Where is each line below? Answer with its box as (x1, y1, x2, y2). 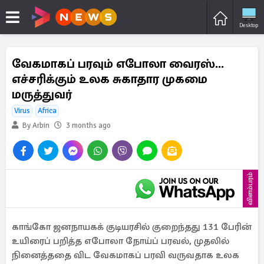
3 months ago (66, 121, 111, 130)
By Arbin (21, 121, 49, 130)
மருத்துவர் (12, 87, 72, 102)
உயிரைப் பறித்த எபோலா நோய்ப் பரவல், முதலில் (12, 235, 229, 247)
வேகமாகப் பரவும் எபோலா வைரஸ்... (12, 56, 224, 71)
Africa (38, 106, 57, 115)
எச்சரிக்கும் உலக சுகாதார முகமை (12, 71, 207, 87)
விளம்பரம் (246, 172, 255, 205)
